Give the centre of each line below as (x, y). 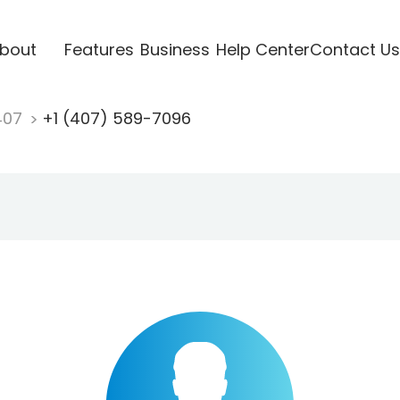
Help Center (262, 49)
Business (175, 49)
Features (99, 49)
